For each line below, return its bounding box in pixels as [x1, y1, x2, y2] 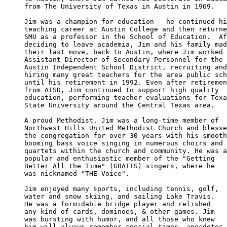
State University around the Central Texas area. [24, 101, 215, 109]
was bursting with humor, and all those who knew [24, 215, 219, 223]
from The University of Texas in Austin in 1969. [24, 2, 215, 10]
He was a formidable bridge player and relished [24, 200, 215, 208]
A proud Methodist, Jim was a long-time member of [24, 116, 223, 124]
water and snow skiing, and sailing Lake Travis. [24, 192, 219, 200]
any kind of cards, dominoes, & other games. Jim [24, 207, 219, 215]
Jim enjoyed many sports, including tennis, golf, [24, 184, 223, 193]
